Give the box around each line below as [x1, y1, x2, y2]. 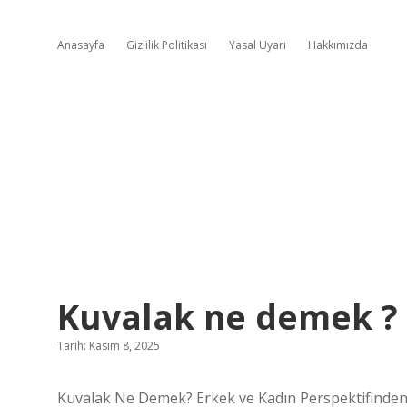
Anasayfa [57, 37, 104, 53]
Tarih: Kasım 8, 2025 [57, 338, 160, 353]
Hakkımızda [308, 37, 368, 53]
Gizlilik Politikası [126, 37, 207, 53]
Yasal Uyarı [229, 37, 286, 53]
